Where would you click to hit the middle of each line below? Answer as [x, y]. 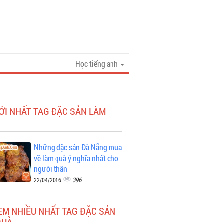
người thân [50, 169]
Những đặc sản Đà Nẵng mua [78, 147]
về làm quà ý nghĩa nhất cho [76, 158]
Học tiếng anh [97, 64]
